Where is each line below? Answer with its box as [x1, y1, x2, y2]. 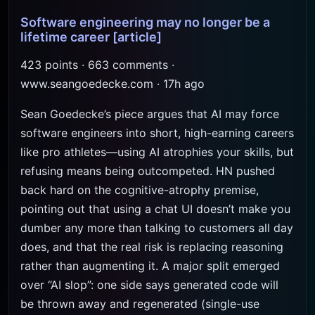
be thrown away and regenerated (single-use [20, 297, 259, 311]
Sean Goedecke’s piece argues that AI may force [20, 107, 279, 121]
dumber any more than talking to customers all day [20, 221, 293, 235]
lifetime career [20, 30, 110, 44]
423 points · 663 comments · [20, 58, 174, 72]
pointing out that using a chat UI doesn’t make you [20, 202, 290, 216]
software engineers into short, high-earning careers [20, 126, 294, 140]
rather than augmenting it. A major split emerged [20, 259, 280, 273]
